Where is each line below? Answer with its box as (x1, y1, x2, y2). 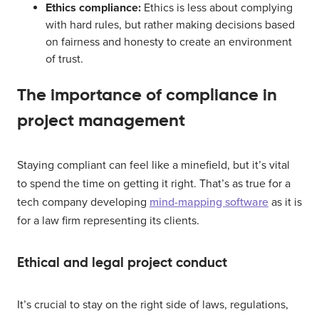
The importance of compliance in (17, 83, 277, 105)
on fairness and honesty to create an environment (46, 34, 292, 49)
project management (17, 109, 185, 131)
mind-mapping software (150, 194, 268, 209)
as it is (268, 194, 302, 209)
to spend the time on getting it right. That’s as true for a (17, 176, 291, 191)
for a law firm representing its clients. (17, 213, 199, 228)
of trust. (46, 51, 83, 66)
